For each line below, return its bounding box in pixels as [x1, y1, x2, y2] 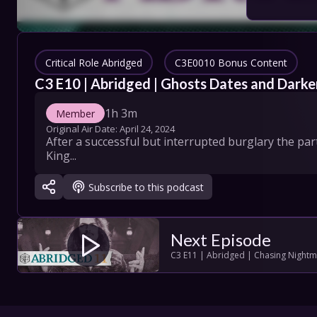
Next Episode [171, 229, 271, 250]
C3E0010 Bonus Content [175, 55, 287, 69]
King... [46, 148, 76, 163]
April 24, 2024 [120, 122, 175, 135]
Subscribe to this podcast [88, 180, 204, 194]
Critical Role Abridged [45, 55, 142, 69]
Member [56, 106, 95, 120]
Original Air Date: [46, 122, 120, 135]
